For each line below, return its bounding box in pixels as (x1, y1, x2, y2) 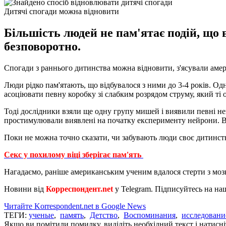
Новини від (4, 184, 46, 193)
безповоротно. (4, 39, 81, 53)
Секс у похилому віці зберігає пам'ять (4, 150, 143, 159)
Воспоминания (124, 210, 176, 219)
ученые (29, 210, 54, 219)
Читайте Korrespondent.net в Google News (4, 201, 146, 210)
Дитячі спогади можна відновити (4, 7, 119, 16)
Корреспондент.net (46, 184, 115, 193)
